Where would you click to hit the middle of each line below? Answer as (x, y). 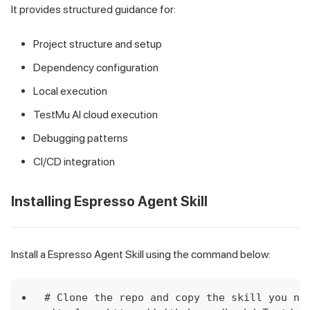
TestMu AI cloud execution (95, 115)
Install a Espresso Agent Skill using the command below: (141, 255)
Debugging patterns (81, 138)
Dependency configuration (96, 68)
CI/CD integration (74, 162)
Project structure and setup (98, 44)
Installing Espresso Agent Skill (109, 202)
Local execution (70, 91)
